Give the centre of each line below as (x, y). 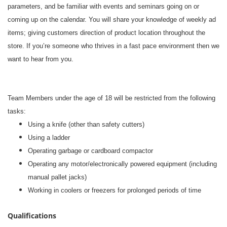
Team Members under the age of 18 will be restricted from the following (111, 98)
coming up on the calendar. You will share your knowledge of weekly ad (112, 20)
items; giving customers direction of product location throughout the (106, 33)
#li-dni (17, 72)
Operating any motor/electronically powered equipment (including (122, 164)
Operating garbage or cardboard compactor (90, 151)
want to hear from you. (41, 59)
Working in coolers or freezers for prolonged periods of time (115, 190)
